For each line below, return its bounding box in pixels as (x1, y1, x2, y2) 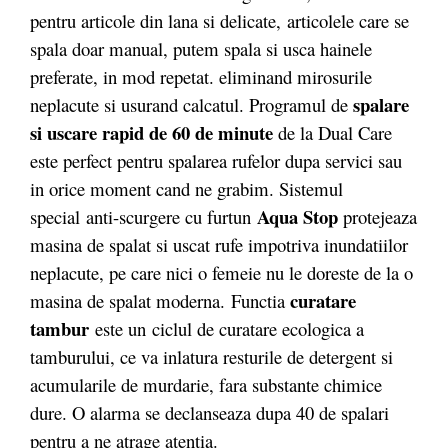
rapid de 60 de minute (102, 118, 273, 146)
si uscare (30, 118, 97, 146)
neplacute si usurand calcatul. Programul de (30, 91, 353, 117)
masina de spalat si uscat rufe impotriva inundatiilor (30, 231, 408, 257)
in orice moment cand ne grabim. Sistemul (30, 175, 343, 201)
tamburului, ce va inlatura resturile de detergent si (30, 343, 393, 369)
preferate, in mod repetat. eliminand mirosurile (30, 63, 372, 89)
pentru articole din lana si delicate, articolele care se (30, 7, 409, 33)
